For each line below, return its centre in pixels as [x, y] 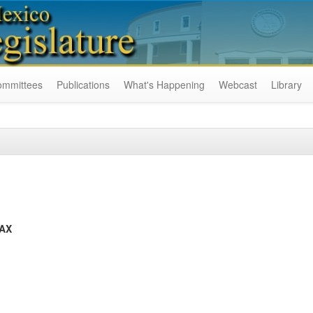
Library [286, 85]
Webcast [238, 85]
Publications [83, 85]
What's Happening [164, 85]
